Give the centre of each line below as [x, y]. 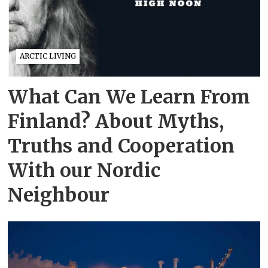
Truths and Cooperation [121, 146]
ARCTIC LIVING [48, 56]
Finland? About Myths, [116, 121]
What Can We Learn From [129, 97]
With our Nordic [84, 170]
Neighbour [59, 195]
